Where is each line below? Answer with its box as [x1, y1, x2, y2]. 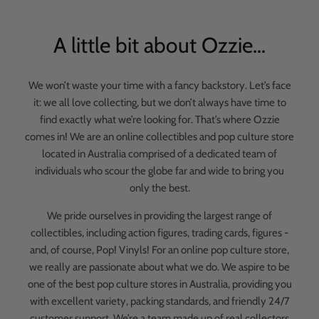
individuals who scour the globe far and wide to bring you [35, 164, 284, 177]
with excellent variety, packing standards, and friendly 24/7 [29, 294, 290, 308]
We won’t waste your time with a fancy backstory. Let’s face [28, 78, 291, 92]
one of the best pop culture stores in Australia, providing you [27, 277, 292, 291]
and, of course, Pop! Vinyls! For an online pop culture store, [30, 243, 289, 256]
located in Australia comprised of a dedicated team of [42, 147, 277, 160]
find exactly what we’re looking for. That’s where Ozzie [39, 113, 280, 126]
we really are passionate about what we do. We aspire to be [29, 260, 290, 273]
